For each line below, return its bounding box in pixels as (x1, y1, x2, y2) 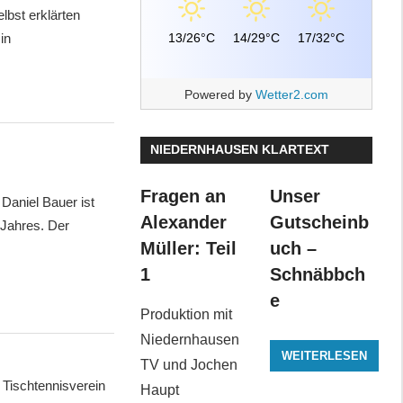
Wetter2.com (255, 86, 328, 102)
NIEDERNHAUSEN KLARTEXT (149, 142, 329, 157)
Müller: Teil (139, 238, 237, 259)
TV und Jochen (139, 357, 237, 373)
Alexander (139, 212, 227, 233)
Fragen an (139, 186, 226, 207)
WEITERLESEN (281, 348, 367, 363)
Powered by (184, 86, 255, 102)
